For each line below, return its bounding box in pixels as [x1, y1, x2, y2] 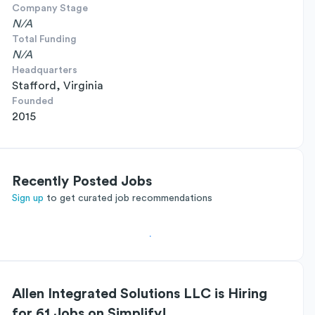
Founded [12, 96, 53, 106]
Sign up [12, 193, 44, 203]
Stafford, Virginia [12, 80, 103, 91]
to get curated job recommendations [46, 193, 212, 203]
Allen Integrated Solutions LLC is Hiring [12, 287, 267, 301]
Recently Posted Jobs [12, 174, 152, 188]
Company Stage [12, 4, 88, 13]
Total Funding [12, 34, 77, 44]
